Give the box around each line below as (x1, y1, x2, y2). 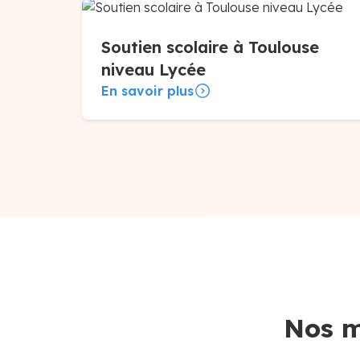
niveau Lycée (101, 59, 206, 80)
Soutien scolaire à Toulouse (101, 37, 319, 57)
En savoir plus (101, 82, 194, 99)
